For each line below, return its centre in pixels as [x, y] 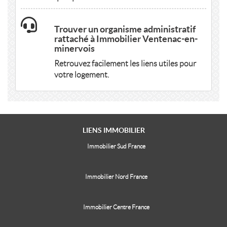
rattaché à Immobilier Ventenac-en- [126, 39]
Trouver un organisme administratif [125, 29]
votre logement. [81, 75]
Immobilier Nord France [116, 177]
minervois [74, 48]
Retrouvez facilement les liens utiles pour [125, 64]
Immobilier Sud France [116, 146]
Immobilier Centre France [116, 207]
